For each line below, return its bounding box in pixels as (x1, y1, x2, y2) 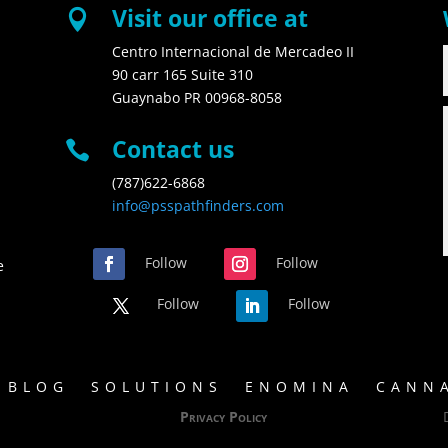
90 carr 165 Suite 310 (111, 64, 253, 84)
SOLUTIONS (91, 377, 223, 397)
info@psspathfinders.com (111, 196, 284, 216)
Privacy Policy (180, 407, 268, 427)
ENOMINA (245, 377, 354, 397)
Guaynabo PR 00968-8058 (111, 87, 282, 107)
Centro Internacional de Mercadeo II (111, 41, 354, 61)
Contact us (111, 133, 234, 166)
